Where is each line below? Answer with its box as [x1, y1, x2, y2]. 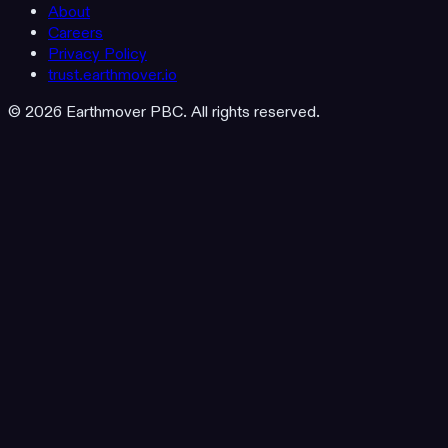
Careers [48, 23, 103, 44]
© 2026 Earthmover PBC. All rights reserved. [8, 102, 320, 123]
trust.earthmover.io [48, 65, 177, 86]
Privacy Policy [48, 44, 147, 65]
